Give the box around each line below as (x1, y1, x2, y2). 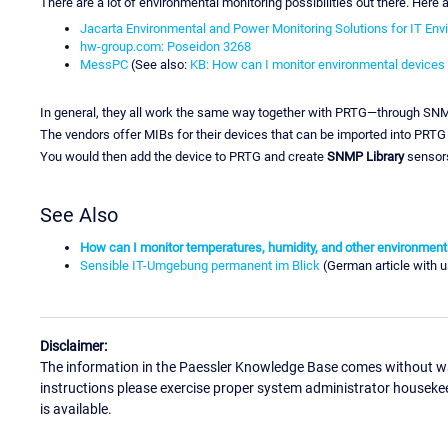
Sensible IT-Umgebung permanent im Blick (80, 257, 320, 273)
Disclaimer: (40, 338, 107, 355)
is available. (40, 401, 112, 418)
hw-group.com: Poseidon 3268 (80, 38, 251, 54)
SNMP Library (327, 148, 404, 164)
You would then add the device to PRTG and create (40, 148, 327, 164)
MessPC (80, 56, 128, 72)
